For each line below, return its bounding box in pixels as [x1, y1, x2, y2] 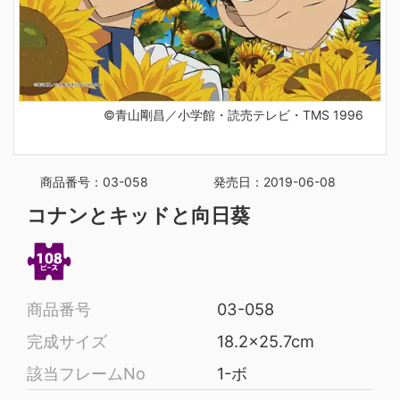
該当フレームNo [27, 363, 146, 384]
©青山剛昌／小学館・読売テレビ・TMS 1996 [103, 107, 363, 123]
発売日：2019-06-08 [213, 174, 336, 190]
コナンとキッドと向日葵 [27, 204, 250, 228]
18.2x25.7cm [217, 331, 314, 352]
